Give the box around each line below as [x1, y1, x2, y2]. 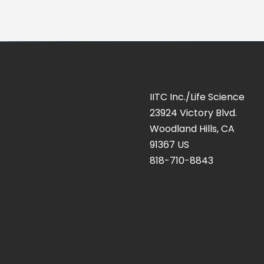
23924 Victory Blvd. [149, 105, 237, 120]
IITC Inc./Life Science [149, 90, 245, 104]
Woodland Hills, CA [149, 121, 235, 136]
